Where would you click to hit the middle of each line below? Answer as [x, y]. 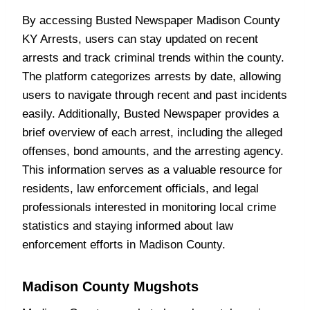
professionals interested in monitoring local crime [149, 207]
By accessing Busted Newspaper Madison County [151, 20]
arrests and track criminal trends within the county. [153, 58]
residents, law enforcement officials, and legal [140, 189]
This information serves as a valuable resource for [152, 170]
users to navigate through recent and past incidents [155, 95]
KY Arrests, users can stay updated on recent [140, 39]
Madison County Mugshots [110, 286]
